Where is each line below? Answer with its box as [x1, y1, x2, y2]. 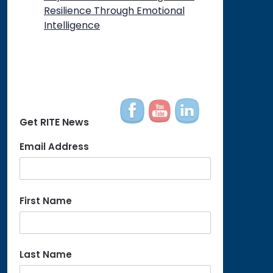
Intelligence [43, 18, 100, 32]
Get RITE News [19, 115, 89, 129]
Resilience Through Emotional [43, 4, 185, 18]
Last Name [19, 248, 72, 261]
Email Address [19, 140, 89, 153]
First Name [19, 194, 72, 207]
